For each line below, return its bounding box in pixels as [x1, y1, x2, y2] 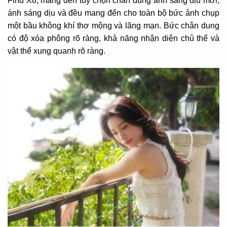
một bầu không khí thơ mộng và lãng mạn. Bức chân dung [8, 21, 219, 30]
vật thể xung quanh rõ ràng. [8, 47, 105, 56]
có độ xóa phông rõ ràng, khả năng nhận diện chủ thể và [8, 34, 219, 43]
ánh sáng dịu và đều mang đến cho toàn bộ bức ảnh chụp [8, 9, 219, 18]
